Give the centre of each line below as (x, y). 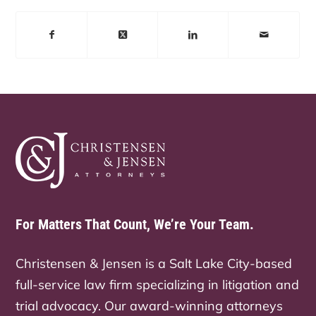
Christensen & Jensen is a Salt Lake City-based (154, 264)
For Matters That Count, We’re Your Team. (135, 225)
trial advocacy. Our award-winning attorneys (150, 306)
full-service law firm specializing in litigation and (158, 285)
